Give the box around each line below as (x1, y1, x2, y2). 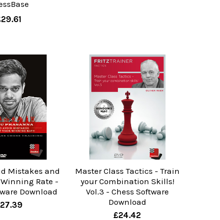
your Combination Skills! (80, 176, 174, 186)
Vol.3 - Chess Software (85, 186, 169, 196)
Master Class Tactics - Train (75, 165, 180, 176)
